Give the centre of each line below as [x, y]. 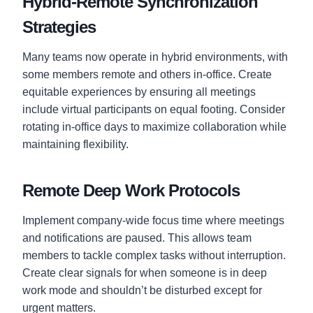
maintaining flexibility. [75, 144]
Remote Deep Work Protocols [131, 190]
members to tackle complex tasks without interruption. [154, 255]
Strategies [59, 27]
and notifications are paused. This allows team [137, 238]
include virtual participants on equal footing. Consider [154, 109]
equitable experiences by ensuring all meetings [139, 92]
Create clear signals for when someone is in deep [145, 272]
